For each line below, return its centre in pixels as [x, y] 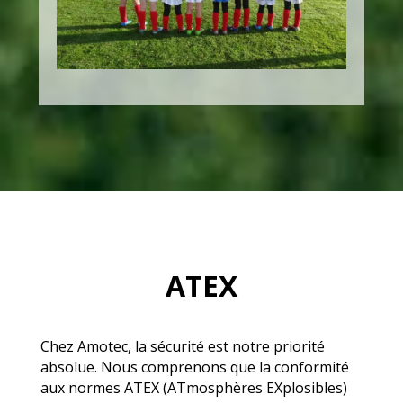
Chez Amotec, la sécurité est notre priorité [182, 347]
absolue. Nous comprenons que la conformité [194, 367]
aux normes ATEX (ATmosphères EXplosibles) [193, 388]
